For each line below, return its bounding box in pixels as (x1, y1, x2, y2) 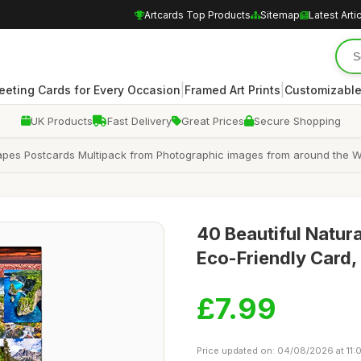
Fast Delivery (106, 114, 172, 127)
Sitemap (260, 8, 300, 21)
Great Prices (180, 114, 244, 127)
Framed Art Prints (185, 82, 280, 97)
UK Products (30, 114, 93, 127)
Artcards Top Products (144, 8, 251, 21)
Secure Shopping (253, 114, 341, 127)
